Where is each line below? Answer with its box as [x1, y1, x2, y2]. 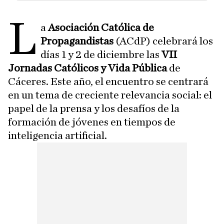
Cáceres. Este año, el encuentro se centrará [8, 76, 208, 87]
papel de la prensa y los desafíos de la [8, 103, 179, 114]
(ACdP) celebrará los [113, 35, 213, 46]
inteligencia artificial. [8, 130, 107, 141]
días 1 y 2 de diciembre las [40, 49, 162, 60]
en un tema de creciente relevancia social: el [8, 89, 212, 100]
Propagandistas [40, 35, 114, 46]
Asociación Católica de [48, 22, 154, 33]
